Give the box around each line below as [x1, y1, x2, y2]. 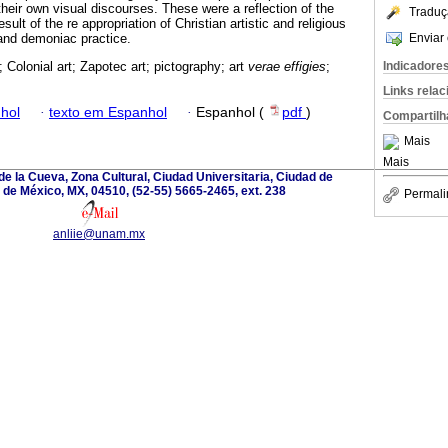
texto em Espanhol [49, 104, 167, 120]
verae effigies [248, 59, 326, 75]
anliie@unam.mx [53, 226, 145, 241]
